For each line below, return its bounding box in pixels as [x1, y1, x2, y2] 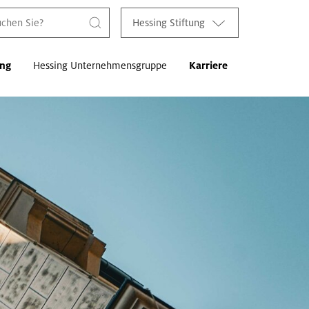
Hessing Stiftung [132, 17, 205, 28]
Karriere [189, 59, 228, 71]
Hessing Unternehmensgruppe [33, 59, 167, 71]
